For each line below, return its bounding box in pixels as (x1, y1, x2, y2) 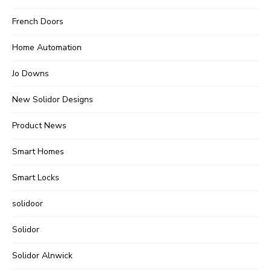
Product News (12, 120, 67, 132)
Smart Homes (12, 146, 64, 158)
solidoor (12, 198, 43, 210)
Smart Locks (12, 172, 59, 184)
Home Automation (12, 42, 82, 54)
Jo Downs (12, 68, 49, 80)
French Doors (12, 16, 64, 28)
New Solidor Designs (12, 94, 93, 106)
